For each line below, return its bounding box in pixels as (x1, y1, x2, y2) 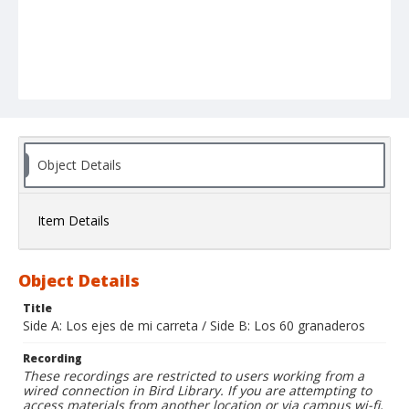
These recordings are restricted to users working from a (23, 367, 364, 385)
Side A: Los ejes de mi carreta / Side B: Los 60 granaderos (23, 317, 365, 335)
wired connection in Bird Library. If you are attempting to (23, 382, 372, 400)
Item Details (37, 212, 110, 230)
